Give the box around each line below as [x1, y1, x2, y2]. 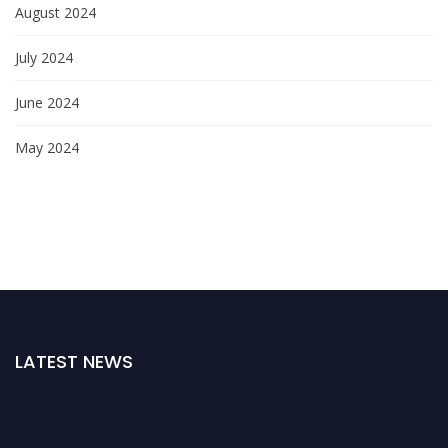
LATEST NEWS [15, 348, 133, 374]
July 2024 [15, 47, 73, 67]
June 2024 [15, 92, 79, 112]
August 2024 [15, 2, 96, 22]
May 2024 [15, 137, 79, 157]
